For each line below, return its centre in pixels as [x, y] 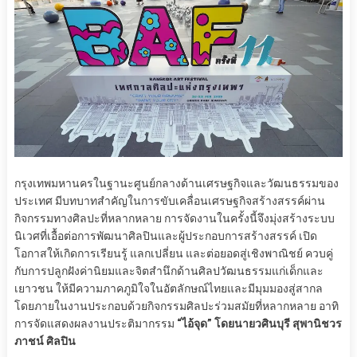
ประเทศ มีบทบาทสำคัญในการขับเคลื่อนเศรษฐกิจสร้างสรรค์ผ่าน [169, 201]
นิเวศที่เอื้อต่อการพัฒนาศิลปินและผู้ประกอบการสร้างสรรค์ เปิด [165, 236]
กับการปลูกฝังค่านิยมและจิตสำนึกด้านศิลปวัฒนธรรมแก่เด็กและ [169, 271]
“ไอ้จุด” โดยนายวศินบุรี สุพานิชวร [259, 324]
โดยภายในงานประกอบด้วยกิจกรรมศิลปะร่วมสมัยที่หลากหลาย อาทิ [176, 306]
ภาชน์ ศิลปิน [45, 341]
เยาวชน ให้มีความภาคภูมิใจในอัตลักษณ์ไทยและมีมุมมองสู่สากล [168, 289]
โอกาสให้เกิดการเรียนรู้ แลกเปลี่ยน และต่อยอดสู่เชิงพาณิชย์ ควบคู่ [173, 254]
